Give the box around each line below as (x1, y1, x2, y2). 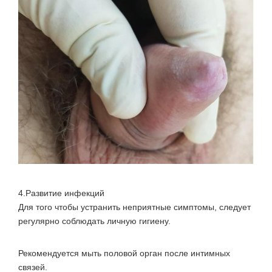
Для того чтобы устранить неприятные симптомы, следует (18, 202, 251, 212)
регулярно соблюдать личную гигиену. (18, 216, 171, 226)
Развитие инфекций (25, 188, 104, 198)
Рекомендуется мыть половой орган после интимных (18, 248, 230, 258)
